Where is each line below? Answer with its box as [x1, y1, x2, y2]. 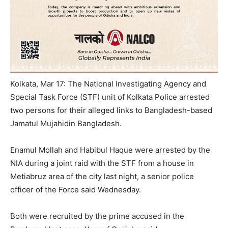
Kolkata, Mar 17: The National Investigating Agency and [10, 78, 206, 89]
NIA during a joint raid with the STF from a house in [10, 158, 194, 168]
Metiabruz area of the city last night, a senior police [10, 171, 194, 181]
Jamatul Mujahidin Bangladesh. [10, 118, 122, 128]
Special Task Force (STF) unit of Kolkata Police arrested [10, 92, 210, 102]
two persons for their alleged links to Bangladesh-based [10, 105, 212, 115]
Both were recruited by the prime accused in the [10, 211, 184, 221]
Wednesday [98, 184, 139, 194]
